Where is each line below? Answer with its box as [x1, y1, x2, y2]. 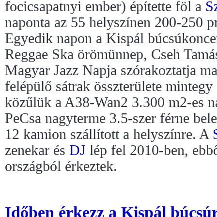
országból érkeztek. [5, 158, 117, 174]
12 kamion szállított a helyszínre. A [5, 126, 213, 142]
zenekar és [5, 142, 69, 158]
